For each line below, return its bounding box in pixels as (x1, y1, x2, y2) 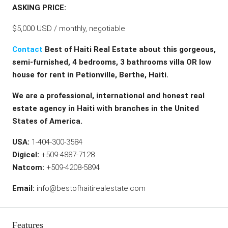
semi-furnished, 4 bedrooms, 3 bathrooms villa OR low (12, 58, 211, 67)
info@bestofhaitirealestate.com (35, 184, 146, 193)
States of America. (12, 117, 84, 126)
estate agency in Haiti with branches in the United (12, 104, 199, 113)
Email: (12, 184, 35, 193)
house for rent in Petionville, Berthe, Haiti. (12, 70, 168, 79)
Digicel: (12, 150, 39, 159)
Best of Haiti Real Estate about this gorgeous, (43, 45, 216, 54)
